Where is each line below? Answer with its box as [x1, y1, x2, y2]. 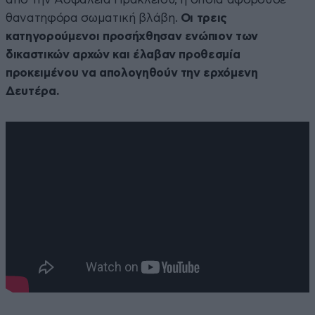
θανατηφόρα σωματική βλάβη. [6, 11, 181, 24]
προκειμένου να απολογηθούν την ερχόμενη [6, 66, 258, 79]
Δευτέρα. [6, 84, 60, 97]
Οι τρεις [180, 11, 228, 24]
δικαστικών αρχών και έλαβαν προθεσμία [6, 48, 240, 60]
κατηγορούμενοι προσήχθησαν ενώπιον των [6, 30, 259, 42]
